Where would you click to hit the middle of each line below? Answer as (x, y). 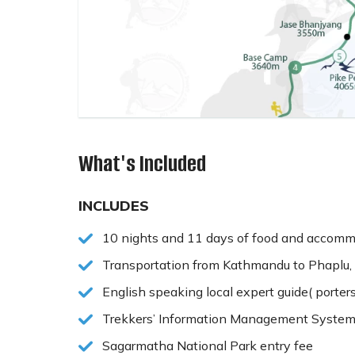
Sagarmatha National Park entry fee (208, 345)
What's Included (142, 163)
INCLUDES (114, 205)
